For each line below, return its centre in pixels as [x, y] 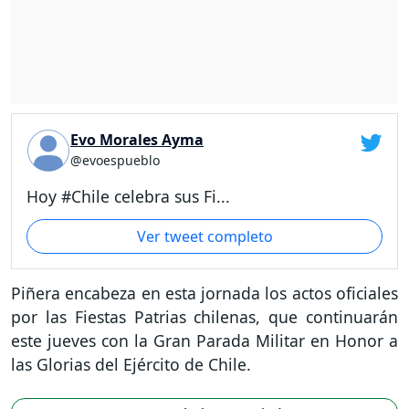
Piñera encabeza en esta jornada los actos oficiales [204, 294]
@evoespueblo [115, 160]
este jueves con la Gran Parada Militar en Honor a [204, 341]
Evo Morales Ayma [137, 139]
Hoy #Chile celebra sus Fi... [128, 196]
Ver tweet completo [204, 237]
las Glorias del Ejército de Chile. [131, 365]
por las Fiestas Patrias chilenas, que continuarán [204, 317]
